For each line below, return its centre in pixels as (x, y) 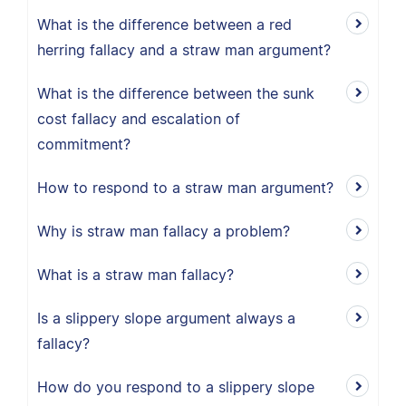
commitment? (84, 144)
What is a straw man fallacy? (135, 275)
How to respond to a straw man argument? (185, 188)
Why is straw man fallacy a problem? (164, 231)
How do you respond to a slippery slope (176, 387)
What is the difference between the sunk (176, 93)
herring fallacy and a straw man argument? (184, 50)
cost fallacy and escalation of (139, 119)
